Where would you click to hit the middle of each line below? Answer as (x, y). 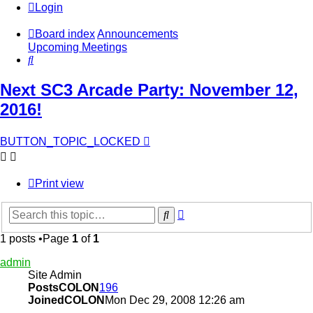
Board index (65, 34)
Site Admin (55, 275)
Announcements (138, 34)
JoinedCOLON (66, 300)
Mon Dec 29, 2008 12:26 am (175, 300)
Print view (59, 184)
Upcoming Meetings (78, 48)
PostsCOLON (64, 287)
